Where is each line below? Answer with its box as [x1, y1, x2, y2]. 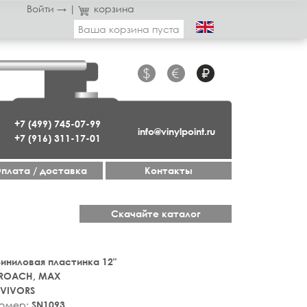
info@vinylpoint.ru [137, 125, 215, 137]
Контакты [145, 164, 193, 176]
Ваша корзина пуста [78, 23, 180, 35]
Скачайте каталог [110, 208, 201, 219]
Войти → [26, 3, 66, 14]
